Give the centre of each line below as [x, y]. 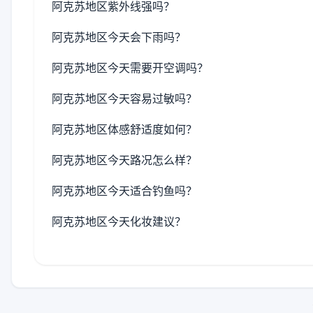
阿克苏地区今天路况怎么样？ [124, 160]
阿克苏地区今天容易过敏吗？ [124, 99]
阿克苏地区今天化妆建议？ [119, 221]
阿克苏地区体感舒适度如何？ [124, 129]
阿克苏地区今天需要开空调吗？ [130, 68]
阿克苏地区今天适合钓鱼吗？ [124, 191]
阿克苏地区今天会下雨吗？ [119, 37]
